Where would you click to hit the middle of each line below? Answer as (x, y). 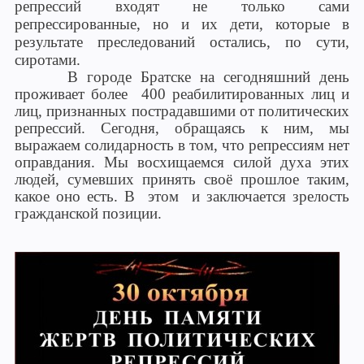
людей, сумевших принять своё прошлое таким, (182, 179)
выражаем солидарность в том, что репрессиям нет (182, 145)
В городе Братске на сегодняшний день (182, 77)
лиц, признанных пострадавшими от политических (182, 111)
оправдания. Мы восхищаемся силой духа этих (182, 162)
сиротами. (48, 60)
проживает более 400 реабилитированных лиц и (182, 94)
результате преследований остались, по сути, (182, 42)
